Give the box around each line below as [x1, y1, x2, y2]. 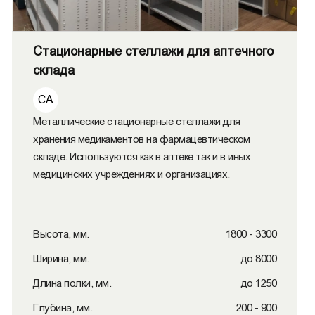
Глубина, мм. [33, 302, 92, 314]
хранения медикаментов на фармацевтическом [33, 133, 250, 145]
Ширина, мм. [33, 252, 89, 264]
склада [33, 63, 75, 77]
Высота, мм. [33, 228, 89, 240]
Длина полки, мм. [33, 277, 111, 289]
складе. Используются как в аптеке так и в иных [33, 150, 250, 162]
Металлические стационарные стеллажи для [33, 115, 240, 127]
